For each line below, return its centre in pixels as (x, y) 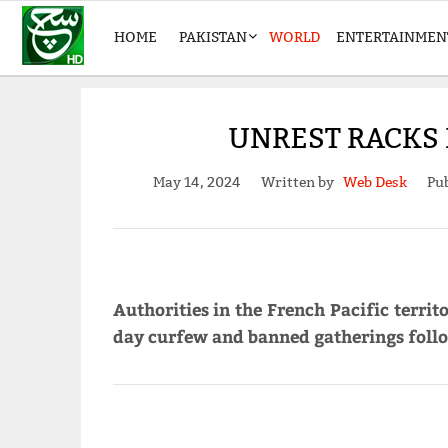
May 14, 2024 (196, 182)
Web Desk (374, 182)
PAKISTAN (213, 37)
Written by (301, 182)
